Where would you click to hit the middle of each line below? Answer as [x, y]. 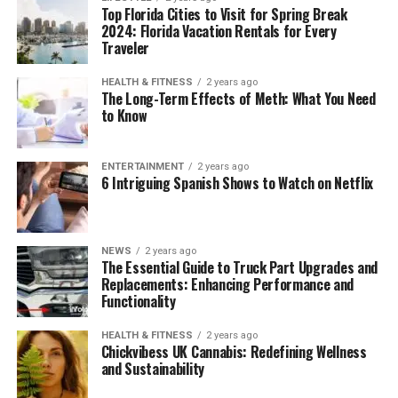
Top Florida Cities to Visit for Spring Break [224, 14]
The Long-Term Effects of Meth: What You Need [238, 99]
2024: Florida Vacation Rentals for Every [219, 31]
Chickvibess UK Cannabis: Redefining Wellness [234, 352]
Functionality [138, 301]
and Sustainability [152, 369]
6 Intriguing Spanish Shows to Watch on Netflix [237, 183]
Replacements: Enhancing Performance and [227, 284]
